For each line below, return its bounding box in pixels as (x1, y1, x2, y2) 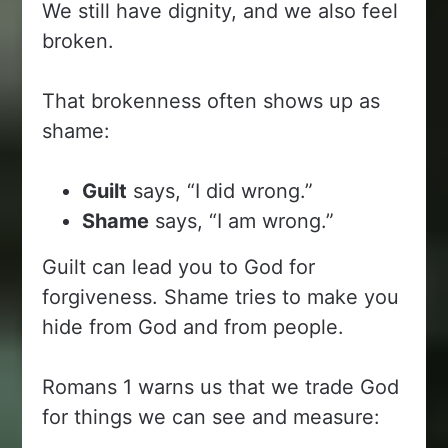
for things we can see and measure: (42, 404, 381, 429)
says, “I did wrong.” (127, 178, 314, 203)
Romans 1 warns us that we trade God (42, 374, 400, 399)
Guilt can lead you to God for (42, 254, 316, 279)
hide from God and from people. (42, 314, 345, 339)
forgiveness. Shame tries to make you (42, 284, 400, 309)
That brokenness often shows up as (42, 88, 381, 113)
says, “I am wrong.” (149, 208, 335, 233)
